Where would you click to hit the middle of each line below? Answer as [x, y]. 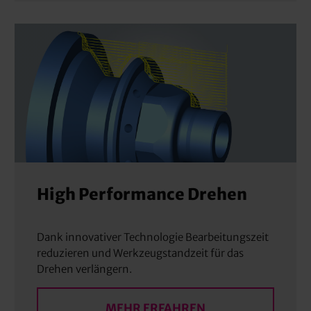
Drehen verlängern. [85, 269]
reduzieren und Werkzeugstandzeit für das [141, 253]
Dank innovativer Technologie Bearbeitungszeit [153, 237]
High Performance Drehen [142, 194]
